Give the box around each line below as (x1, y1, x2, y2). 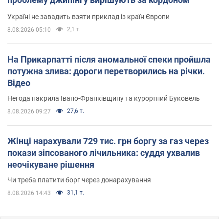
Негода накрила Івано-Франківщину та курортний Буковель (7, 94, 200, 102)
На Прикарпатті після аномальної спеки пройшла (7, 54, 211, 65)
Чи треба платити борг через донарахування (7, 175, 151, 184)
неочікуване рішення (7, 159, 94, 170)
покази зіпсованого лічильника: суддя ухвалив (7, 147, 200, 158)
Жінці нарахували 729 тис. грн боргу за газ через (7, 135, 209, 146)
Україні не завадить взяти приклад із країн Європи (7, 12, 170, 21)
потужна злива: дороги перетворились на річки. (7, 66, 205, 76)
